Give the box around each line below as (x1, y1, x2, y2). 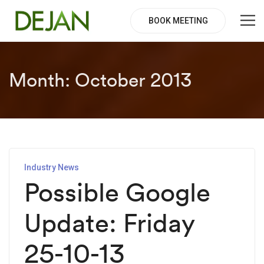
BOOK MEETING (148, 15, 208, 25)
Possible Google (24, 176, 210, 209)
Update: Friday (24, 206, 195, 239)
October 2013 (75, 68, 192, 92)
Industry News (24, 163, 79, 172)
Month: (9, 68, 75, 92)
